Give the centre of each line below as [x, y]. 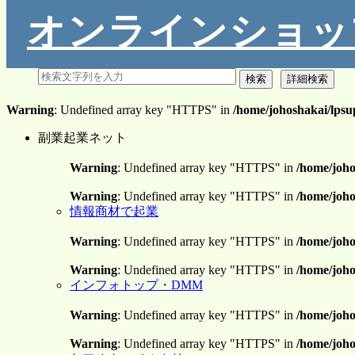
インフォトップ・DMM [136, 285]
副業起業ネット [82, 137]
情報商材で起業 [114, 211]
